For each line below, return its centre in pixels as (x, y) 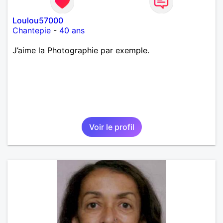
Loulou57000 (38, 20)
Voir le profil (111, 127)
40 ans (72, 30)
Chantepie (32, 30)
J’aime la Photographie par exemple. (81, 50)
